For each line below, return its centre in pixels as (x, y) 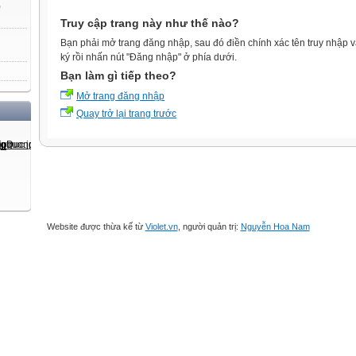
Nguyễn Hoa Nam (275, 227)
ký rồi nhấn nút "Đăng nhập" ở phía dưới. (149, 57)
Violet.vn (161, 227)
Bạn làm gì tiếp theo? (118, 76)
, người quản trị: (209, 227)
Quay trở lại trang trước (126, 114)
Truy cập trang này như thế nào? (150, 23)
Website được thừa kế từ (96, 227)
